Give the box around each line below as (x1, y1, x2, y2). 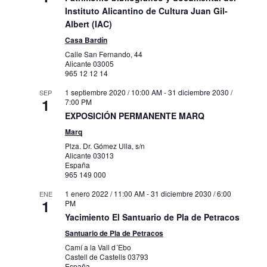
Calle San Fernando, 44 (64, 49, 142, 60)
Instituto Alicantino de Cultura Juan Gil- (64, 5, 228, 17)
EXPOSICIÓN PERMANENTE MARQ (64, 110, 204, 122)
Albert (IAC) (64, 18, 112, 30)
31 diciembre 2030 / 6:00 (150, 188, 231, 199)
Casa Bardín (64, 35, 107, 46)
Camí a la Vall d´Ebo (64, 242, 131, 253)
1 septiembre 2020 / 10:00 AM (64, 87, 162, 98)
